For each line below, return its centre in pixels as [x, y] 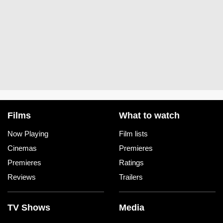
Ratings [131, 163]
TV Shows [29, 208]
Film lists [133, 134]
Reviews [22, 177]
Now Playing [28, 134]
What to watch [149, 116]
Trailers [131, 177]
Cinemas [22, 148]
